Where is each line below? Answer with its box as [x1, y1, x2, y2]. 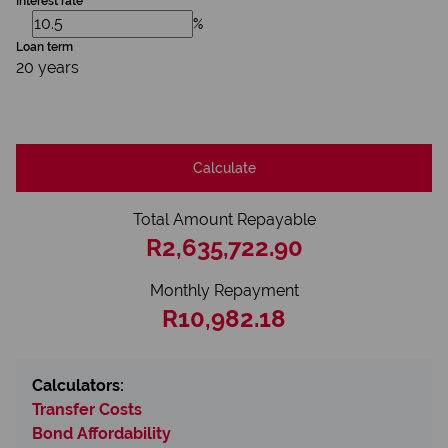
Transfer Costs [32, 400, 142, 419]
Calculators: [32, 376, 124, 395]
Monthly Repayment [149, 281, 299, 300]
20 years [16, 58, 79, 77]
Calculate [192, 159, 256, 176]
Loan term [16, 40, 73, 54]
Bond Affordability [32, 424, 171, 443]
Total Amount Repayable [132, 210, 316, 229]
